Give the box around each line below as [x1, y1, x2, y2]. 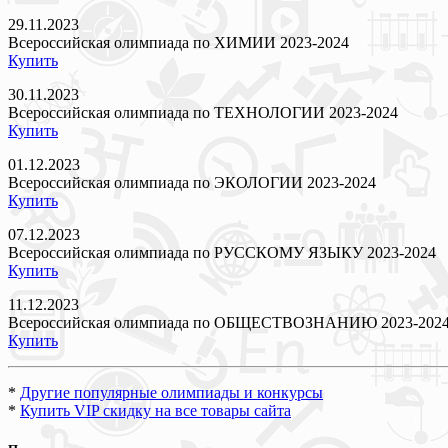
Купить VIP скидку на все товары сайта [20, 401, 291, 419]
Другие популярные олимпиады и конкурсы [20, 383, 323, 401]
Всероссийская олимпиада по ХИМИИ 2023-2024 [8, 33, 349, 51]
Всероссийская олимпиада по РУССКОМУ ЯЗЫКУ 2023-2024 [8, 243, 436, 261]
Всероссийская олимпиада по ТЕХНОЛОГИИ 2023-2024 [8, 103, 398, 121]
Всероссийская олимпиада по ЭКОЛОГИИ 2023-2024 [8, 173, 376, 191]
